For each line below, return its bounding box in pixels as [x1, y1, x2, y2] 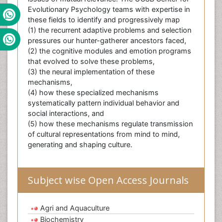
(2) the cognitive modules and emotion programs [28, 47, 191, 55]
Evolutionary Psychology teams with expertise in [28, 5, 190, 14]
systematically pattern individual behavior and [28, 99, 179, 108]
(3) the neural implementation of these [28, 67, 155, 76]
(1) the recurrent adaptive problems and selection [28, 26, 191, 35]
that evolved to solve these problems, [28, 57, 155, 66]
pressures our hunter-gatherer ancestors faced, [28, 36, 186, 45]
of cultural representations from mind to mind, [28, 130, 180, 139]
